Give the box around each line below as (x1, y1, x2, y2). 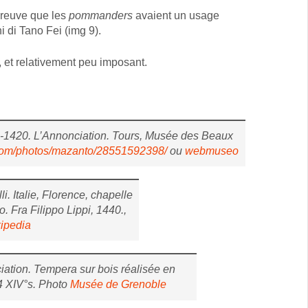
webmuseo (184, 144, 239, 157)
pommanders (68, 9, 135, 21)
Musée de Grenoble (70, 278, 167, 291)
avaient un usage (135, 9, 219, 21)
